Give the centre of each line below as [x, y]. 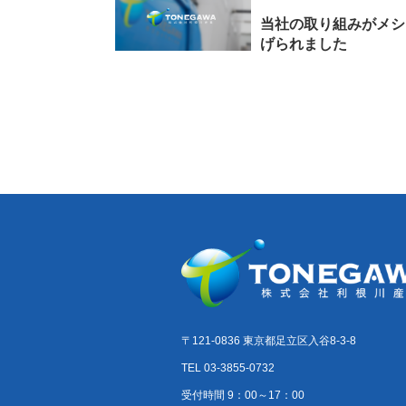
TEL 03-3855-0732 [228, 368]
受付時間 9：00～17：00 [243, 396]
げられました [304, 44]
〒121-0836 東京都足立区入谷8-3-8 [269, 341]
